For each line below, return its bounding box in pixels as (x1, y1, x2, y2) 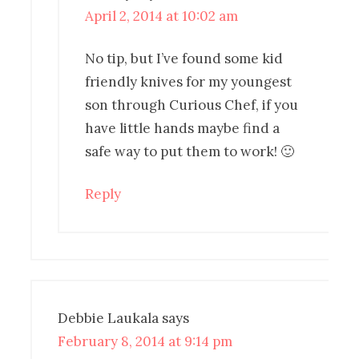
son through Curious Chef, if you (85, 95, 299, 114)
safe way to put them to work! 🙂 (85, 142, 295, 160)
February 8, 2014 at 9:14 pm (58, 332, 233, 350)
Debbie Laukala (58, 309, 159, 327)
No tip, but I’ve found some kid (85, 49, 284, 67)
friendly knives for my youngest (85, 72, 292, 91)
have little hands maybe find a (85, 119, 280, 137)
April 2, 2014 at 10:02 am (85, 6, 239, 25)
